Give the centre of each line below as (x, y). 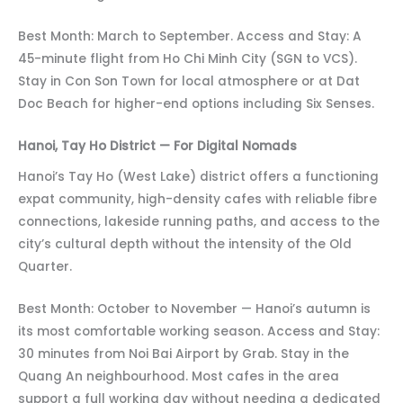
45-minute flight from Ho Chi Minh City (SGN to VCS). (188, 59)
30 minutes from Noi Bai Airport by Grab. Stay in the (184, 354)
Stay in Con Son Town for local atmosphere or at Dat (189, 82)
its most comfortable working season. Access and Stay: (199, 332)
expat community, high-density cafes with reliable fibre (197, 200)
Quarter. (45, 267)
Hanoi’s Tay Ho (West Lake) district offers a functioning (198, 177)
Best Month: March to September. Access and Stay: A (190, 37)
